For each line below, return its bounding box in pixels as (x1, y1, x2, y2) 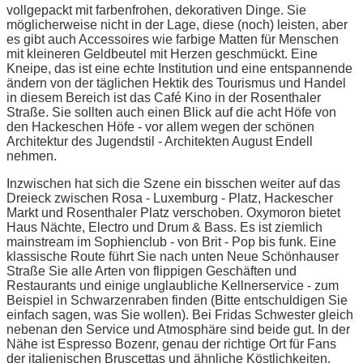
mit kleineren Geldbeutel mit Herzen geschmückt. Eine (6, 46, 318, 61)
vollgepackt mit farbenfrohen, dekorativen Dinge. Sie (6, 2, 306, 17)
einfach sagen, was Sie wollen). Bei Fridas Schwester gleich (6, 307, 353, 322)
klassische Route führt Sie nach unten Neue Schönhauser (6, 249, 339, 263)
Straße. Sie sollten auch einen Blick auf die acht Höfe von (6, 105, 336, 119)
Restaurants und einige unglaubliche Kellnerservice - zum (6, 278, 339, 293)
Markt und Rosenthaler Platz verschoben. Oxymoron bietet (6, 205, 340, 220)
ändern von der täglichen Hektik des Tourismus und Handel (6, 75, 346, 90)
